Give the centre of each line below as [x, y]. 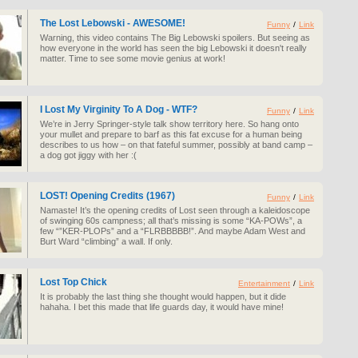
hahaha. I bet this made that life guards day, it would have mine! [162, 307]
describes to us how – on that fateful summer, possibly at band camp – [176, 145]
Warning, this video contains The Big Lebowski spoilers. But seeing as [175, 38]
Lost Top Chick [74, 282]
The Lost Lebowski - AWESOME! [113, 23]
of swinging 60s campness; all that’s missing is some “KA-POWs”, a [171, 221]
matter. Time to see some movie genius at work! [133, 58]
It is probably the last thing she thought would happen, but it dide [163, 296]
